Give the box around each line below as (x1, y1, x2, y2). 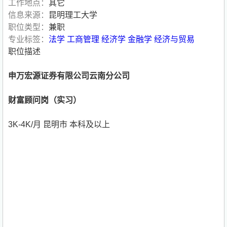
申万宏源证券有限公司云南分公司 (8, 71, 130, 81)
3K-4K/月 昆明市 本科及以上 (8, 120, 110, 129)
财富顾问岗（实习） (8, 96, 81, 105)
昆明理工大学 (49, 11, 97, 20)
